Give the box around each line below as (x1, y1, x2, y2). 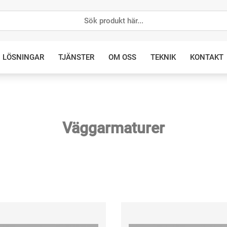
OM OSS (108, 53, 136, 62)
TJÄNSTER (58, 53, 94, 62)
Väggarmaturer (62, 119, 165, 137)
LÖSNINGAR (2, 53, 44, 62)
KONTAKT (190, 53, 223, 62)
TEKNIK (150, 53, 176, 62)
